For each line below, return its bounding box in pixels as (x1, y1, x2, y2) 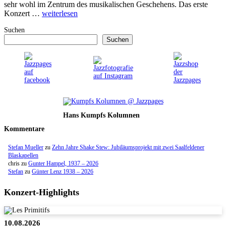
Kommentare (4, 125, 44, 133)
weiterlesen (42, 9, 78, 18)
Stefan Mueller (8, 144, 43, 151)
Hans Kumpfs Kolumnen (63, 111, 140, 119)
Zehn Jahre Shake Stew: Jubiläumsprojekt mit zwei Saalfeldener (52, 144, 204, 151)
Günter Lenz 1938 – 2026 (32, 168, 93, 176)
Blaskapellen (8, 152, 38, 159)
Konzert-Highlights (4, 187, 79, 198)
